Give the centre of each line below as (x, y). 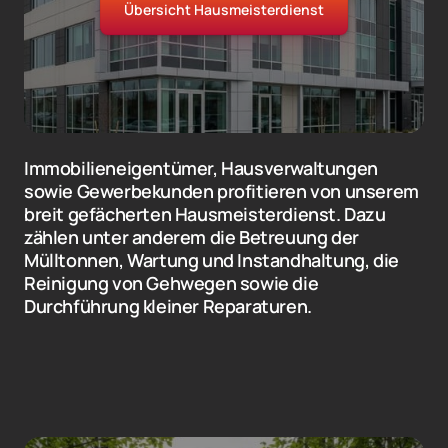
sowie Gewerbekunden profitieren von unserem (221, 191)
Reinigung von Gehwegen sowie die (171, 283)
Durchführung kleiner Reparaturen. (168, 306)
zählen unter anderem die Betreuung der (191, 237)
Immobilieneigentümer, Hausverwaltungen (201, 168)
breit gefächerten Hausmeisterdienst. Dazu (205, 214)
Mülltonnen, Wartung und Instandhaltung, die (211, 260)
